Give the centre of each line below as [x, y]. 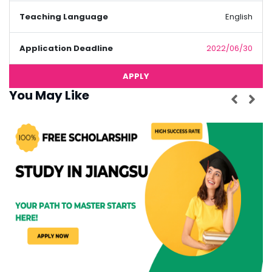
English [239, 17]
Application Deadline [66, 49]
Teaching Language [64, 17]
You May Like [49, 96]
